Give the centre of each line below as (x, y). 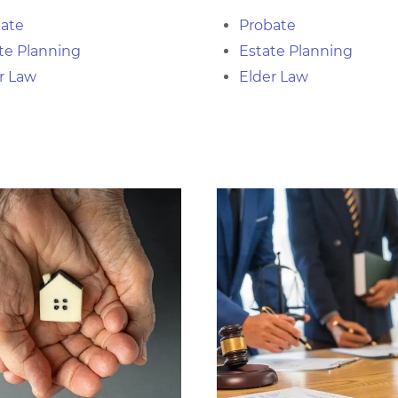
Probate (267, 25)
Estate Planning (296, 51)
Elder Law (274, 77)
